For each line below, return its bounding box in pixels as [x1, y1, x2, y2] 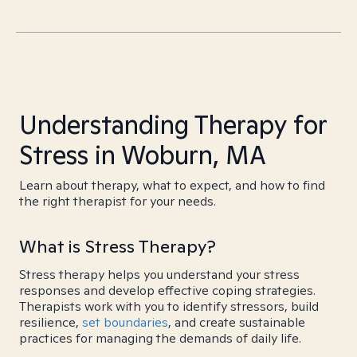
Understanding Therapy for [19, 108, 327, 141]
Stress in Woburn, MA [19, 138, 266, 171]
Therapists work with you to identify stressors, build [19, 298, 319, 315]
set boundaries [82, 314, 168, 331]
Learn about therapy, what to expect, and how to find [19, 177, 325, 194]
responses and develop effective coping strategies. [19, 282, 316, 299]
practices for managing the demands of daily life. [19, 330, 301, 347]
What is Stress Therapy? [19, 235, 216, 257]
